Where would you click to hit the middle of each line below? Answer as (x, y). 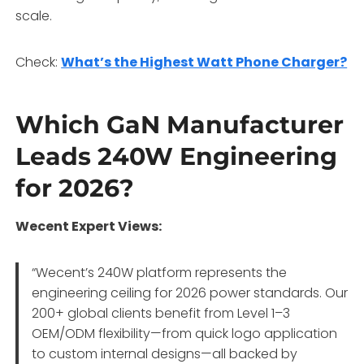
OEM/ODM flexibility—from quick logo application (185, 333)
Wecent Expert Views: (89, 226)
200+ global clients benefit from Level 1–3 (161, 313)
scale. (34, 15)
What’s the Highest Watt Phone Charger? (204, 62)
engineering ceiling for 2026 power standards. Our (190, 292)
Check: (39, 62)
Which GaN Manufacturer (180, 124)
